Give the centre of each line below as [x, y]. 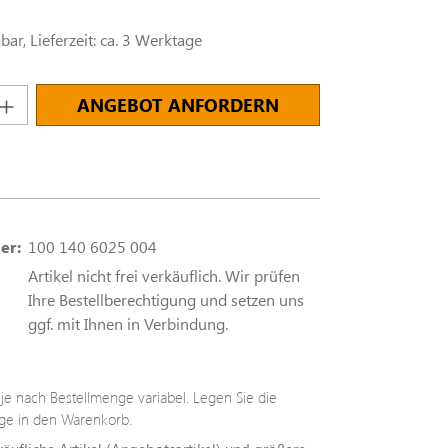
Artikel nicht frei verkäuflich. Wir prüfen [163, 275]
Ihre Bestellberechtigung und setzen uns [165, 299]
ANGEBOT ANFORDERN [177, 105]
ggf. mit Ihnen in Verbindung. [127, 323]
